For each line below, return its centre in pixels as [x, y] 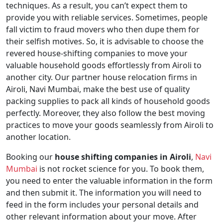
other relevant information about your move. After [101, 217]
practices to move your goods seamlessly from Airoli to [110, 125]
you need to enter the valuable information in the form [109, 181]
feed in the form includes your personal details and [102, 205]
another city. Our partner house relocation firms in [102, 77]
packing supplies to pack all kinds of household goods [108, 101]
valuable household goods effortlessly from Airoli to [104, 65]
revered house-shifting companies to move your [97, 53]
